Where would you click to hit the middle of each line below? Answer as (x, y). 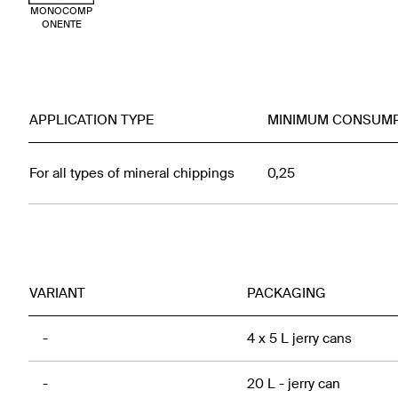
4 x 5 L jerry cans (299, 339)
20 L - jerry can (294, 384)
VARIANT (57, 294)
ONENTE (61, 24)
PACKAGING (287, 294)
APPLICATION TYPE (92, 120)
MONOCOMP (61, 11)
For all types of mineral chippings (132, 174)
